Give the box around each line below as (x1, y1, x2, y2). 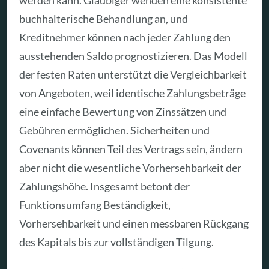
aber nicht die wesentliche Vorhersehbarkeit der (19, 161, 242, 175)
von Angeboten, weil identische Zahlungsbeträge (19, 86, 246, 100)
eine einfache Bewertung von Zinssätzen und (19, 105, 227, 119)
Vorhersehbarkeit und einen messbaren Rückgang (19, 217, 249, 231)
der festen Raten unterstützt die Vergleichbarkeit (19, 68, 247, 82)
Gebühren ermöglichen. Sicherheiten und (19, 124, 210, 138)
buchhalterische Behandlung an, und (19, 12, 189, 26)
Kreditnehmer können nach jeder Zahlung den (19, 31, 231, 44)
